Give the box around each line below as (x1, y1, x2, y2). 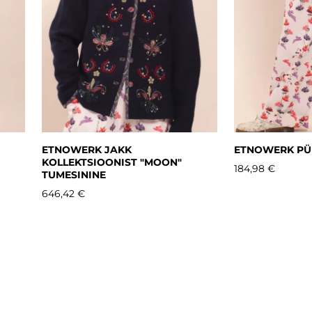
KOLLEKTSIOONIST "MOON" (42, 156, 182, 169)
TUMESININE (42, 169, 106, 181)
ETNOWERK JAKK (42, 143, 132, 156)
